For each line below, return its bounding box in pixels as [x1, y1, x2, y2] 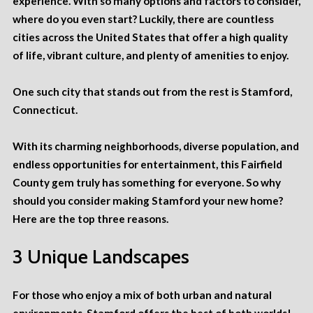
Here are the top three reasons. [13, 212, 168, 226]
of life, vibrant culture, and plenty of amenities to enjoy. [13, 49, 291, 62]
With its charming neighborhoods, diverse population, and [13, 140, 299, 153]
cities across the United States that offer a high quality [13, 31, 288, 44]
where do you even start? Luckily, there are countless [13, 13, 274, 26]
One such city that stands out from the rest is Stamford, [13, 85, 292, 99]
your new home [203, 194, 279, 208]
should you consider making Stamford [13, 194, 203, 208]
